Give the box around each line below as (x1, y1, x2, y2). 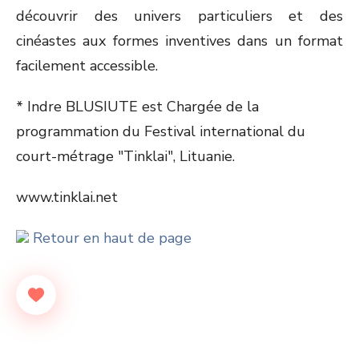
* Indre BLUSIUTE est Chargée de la (16, 97, 259, 116)
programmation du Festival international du (16, 122, 305, 141)
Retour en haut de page (29, 228, 192, 248)
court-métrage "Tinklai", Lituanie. (16, 147, 235, 166)
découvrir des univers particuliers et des (16, 6, 343, 26)
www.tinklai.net (16, 188, 118, 207)
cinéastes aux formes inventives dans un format (16, 31, 343, 50)
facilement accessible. (16, 56, 158, 75)
